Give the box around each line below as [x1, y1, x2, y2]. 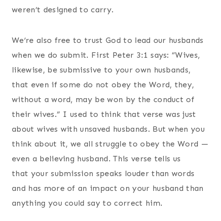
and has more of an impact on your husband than [12, 183, 204, 193]
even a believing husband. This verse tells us [12, 153, 181, 163]
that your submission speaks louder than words [12, 168, 195, 178]
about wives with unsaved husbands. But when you [12, 124, 205, 134]
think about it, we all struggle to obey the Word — [12, 139, 209, 148]
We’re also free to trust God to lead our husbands [12, 35, 204, 45]
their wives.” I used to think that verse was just [12, 109, 196, 119]
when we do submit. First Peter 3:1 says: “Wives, [12, 50, 200, 60]
